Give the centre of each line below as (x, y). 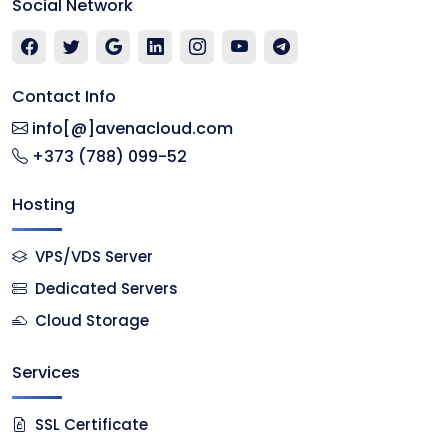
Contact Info (64, 97)
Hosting (43, 205)
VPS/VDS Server (92, 257)
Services (46, 373)
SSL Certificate (91, 425)
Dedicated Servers (106, 289)
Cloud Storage (92, 321)
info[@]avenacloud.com (130, 129)
